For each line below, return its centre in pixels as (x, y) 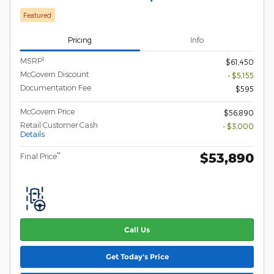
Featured (38, 15)
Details (32, 134)
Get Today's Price (137, 257)
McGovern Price (47, 112)
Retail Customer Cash (59, 125)
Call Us (137, 229)
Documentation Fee (56, 88)
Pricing (80, 39)
